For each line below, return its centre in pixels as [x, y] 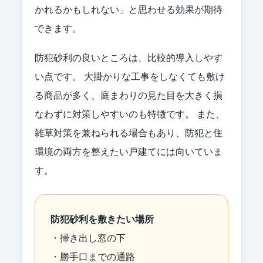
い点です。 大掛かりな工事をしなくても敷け [130, 76]
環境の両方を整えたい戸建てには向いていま [129, 151]
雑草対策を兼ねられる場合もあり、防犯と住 [129, 133]
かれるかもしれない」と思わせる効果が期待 [129, 9]
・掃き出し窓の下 [88, 238]
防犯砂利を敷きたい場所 [102, 219]
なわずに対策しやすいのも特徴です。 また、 [130, 114]
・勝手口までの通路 [93, 257]
